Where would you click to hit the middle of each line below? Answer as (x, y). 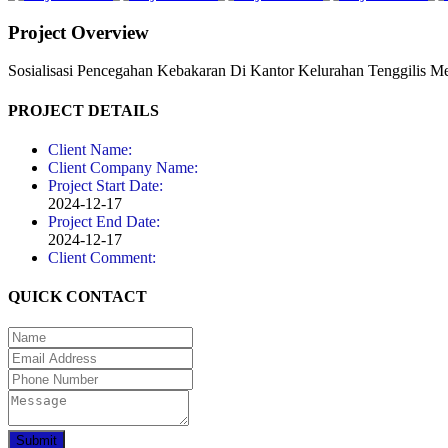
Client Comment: (102, 257)
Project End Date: (104, 221)
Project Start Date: (105, 185)
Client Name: (90, 149)
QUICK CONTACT (77, 297)
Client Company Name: (123, 167)
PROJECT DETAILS (83, 110)
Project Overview (78, 32)
